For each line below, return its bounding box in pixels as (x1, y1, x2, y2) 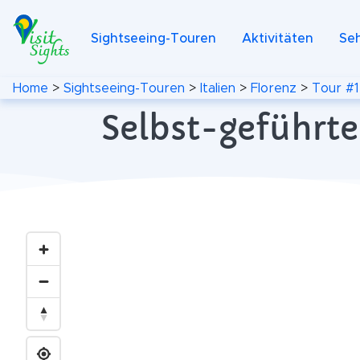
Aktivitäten (242, 32, 313, 45)
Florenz (251, 81, 297, 95)
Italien (200, 81, 235, 95)
